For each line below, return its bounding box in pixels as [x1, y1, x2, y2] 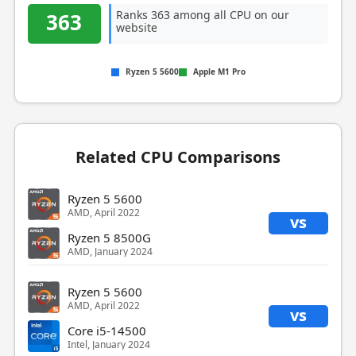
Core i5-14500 [67, 322, 146, 339]
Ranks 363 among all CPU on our [115, 7, 289, 22]
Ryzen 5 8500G [67, 229, 151, 246]
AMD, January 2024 [67, 244, 153, 258]
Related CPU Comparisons [75, 146, 281, 168]
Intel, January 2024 [67, 337, 150, 351]
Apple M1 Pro [192, 66, 246, 77]
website [115, 20, 157, 35]
